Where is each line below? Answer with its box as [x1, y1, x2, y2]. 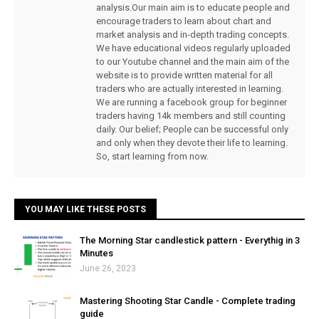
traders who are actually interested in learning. [96, 83, 283, 95]
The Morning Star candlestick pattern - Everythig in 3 [80, 235, 300, 246]
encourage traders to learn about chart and [96, 16, 271, 27]
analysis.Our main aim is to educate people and [96, 2, 290, 14]
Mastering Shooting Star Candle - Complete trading [80, 296, 296, 307]
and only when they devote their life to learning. [96, 137, 288, 149]
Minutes [80, 248, 113, 259]
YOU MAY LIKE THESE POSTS [25, 204, 146, 215]
